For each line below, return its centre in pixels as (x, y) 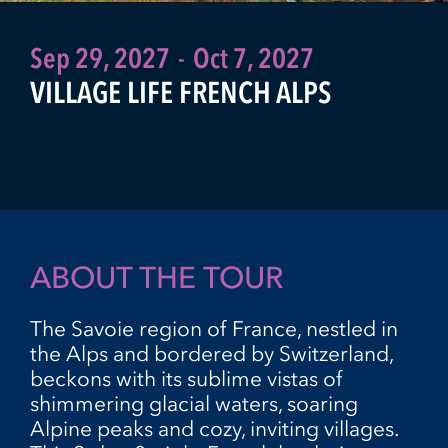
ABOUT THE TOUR (156, 277)
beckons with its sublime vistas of (186, 378)
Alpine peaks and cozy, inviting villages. (214, 428)
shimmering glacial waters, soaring (194, 403)
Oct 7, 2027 (253, 58)
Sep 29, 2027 (100, 58)
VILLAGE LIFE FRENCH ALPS (180, 92)
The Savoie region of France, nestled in (214, 328)
